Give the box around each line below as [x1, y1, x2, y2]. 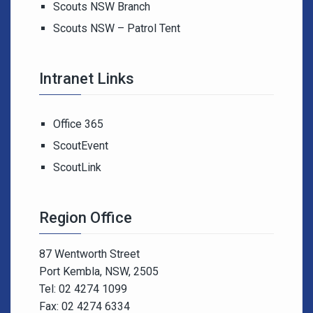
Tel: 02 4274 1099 [39, 282, 127, 296]
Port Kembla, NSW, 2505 [39, 265, 159, 278]
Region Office [39, 209, 132, 226]
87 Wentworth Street [39, 247, 140, 261]
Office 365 [53, 117, 103, 131]
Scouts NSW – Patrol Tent [53, 22, 180, 35]
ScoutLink [53, 161, 101, 174]
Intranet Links [39, 70, 134, 87]
